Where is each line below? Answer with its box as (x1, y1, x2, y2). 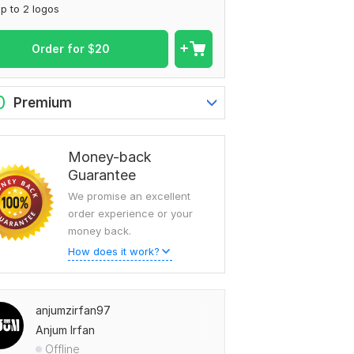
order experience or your (68, 207, 193, 220)
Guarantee (68, 167, 136, 184)
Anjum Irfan (36, 323, 95, 337)
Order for (31, 42, 88, 56)
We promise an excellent (68, 190, 190, 203)
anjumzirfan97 (36, 303, 111, 318)
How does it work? (68, 245, 160, 258)
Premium (13, 95, 72, 111)
